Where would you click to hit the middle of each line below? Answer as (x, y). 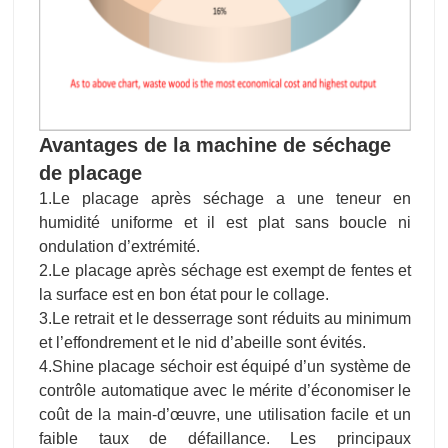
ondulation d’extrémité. (119, 90)
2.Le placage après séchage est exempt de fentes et (225, 114)
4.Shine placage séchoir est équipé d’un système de (225, 210)
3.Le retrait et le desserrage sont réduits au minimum (225, 162)
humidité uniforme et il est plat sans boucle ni (225, 66)
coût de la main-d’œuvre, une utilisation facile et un (225, 258)
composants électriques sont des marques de (225, 306)
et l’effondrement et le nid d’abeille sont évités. (202, 186)
